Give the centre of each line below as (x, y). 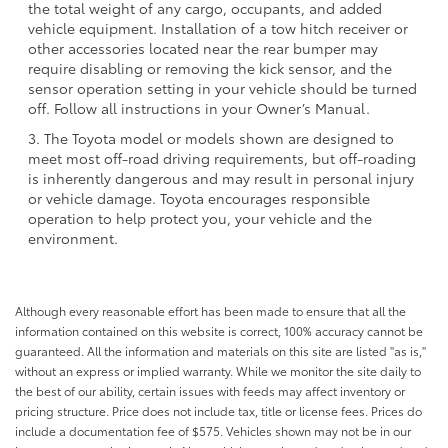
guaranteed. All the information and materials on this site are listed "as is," (220, 350)
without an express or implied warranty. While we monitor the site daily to (218, 370)
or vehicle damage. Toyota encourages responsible (199, 197)
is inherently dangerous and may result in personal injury (221, 177)
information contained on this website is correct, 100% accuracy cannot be (219, 330)
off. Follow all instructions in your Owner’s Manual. (199, 107)
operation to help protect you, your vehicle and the (200, 217)
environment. (73, 237)
